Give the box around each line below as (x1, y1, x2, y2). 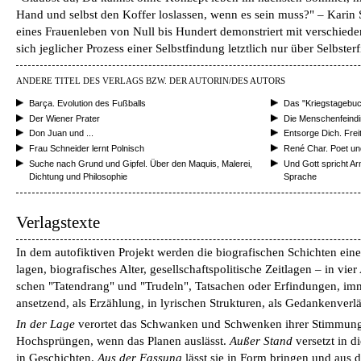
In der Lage (16, 317, 75, 331)
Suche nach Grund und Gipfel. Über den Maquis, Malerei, (29, 158, 252, 168)
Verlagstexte (16, 213, 100, 233)
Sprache (284, 171, 317, 181)
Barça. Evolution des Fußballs (29, 98, 146, 108)
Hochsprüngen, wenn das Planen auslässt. (16, 334, 230, 348)
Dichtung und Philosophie (29, 171, 127, 181)
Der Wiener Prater (29, 113, 100, 123)
